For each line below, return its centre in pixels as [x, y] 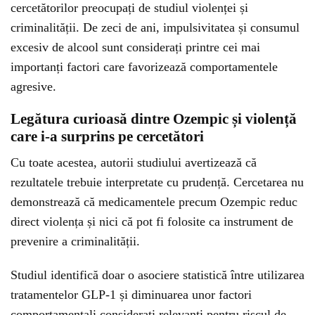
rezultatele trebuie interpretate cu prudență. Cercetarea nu [157, 182]
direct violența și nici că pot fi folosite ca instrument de [152, 221]
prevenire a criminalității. [75, 241]
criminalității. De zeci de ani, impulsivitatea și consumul [155, 27]
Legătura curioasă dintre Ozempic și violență [154, 119]
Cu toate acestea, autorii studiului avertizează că [134, 162]
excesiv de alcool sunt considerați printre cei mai [135, 47]
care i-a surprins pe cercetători [107, 136]
